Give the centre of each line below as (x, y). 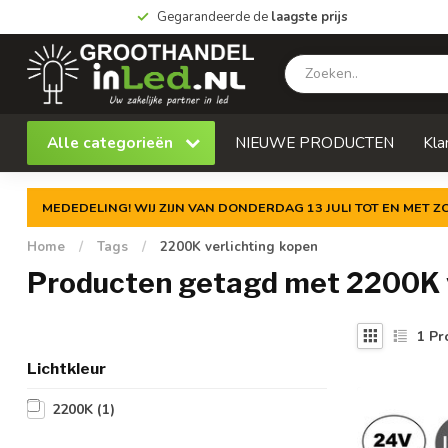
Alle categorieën (112, 142)
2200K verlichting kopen (239, 247)
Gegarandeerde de (213, 17)
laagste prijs (309, 17)
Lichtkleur (66, 368)
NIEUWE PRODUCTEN (314, 142)
